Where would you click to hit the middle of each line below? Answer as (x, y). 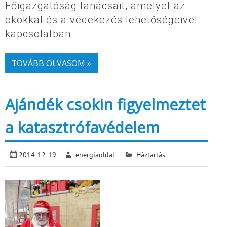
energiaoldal (95, 155)
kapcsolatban (38, 34)
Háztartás (150, 155)
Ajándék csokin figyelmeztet (105, 105)
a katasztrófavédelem (82, 128)
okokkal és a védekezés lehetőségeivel (101, 20)
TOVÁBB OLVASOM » (51, 63)
